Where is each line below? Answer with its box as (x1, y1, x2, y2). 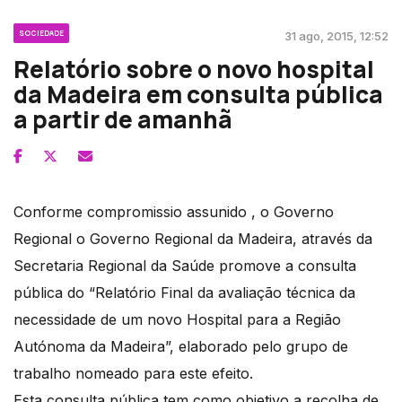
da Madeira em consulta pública (13, 78, 383, 111)
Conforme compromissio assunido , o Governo (13, 203, 334, 222)
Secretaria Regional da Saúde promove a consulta (13, 257, 356, 275)
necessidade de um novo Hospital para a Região (13, 310, 341, 329)
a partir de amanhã (13, 103, 232, 136)
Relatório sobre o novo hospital (13, 53, 374, 86)
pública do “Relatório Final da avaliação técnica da (13, 284, 355, 302)
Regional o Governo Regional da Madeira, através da (13, 230, 372, 249)
